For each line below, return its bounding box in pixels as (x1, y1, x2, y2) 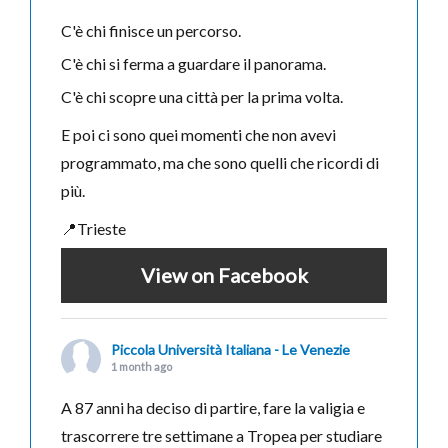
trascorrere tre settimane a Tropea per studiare (61, 426, 382, 445)
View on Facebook (140, 263, 308, 287)
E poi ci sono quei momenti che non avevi (61, 125, 336, 144)
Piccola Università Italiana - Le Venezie (111, 341, 350, 358)
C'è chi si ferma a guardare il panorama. (61, 54, 326, 73)
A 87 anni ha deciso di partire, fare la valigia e (61, 398, 365, 417)
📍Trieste (61, 219, 126, 238)
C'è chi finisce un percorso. (61, 21, 241, 40)
